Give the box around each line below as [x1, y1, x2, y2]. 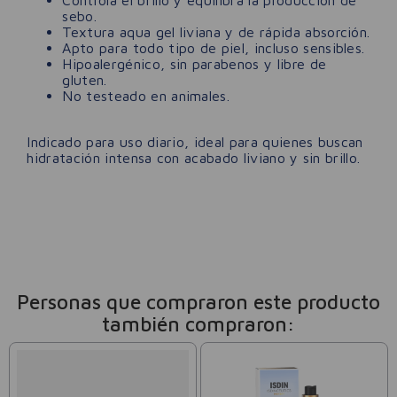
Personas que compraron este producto [17, 289, 380, 314]
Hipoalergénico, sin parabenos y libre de [62, 56, 327, 73]
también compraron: [102, 311, 295, 336]
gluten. [62, 72, 107, 89]
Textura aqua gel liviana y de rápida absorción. [62, 24, 370, 41]
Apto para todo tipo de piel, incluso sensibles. [62, 40, 365, 57]
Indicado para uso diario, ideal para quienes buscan [27, 134, 363, 151]
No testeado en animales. [62, 88, 230, 105]
